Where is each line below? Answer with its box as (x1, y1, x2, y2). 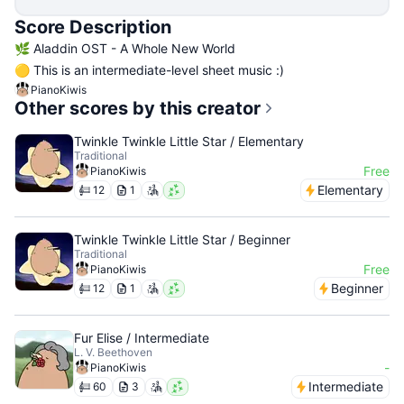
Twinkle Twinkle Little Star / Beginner (74, 232, 290, 247)
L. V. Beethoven (74, 345, 152, 359)
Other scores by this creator (14, 97, 261, 119)
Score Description (14, 16, 171, 38)
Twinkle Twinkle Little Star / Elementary (74, 133, 304, 149)
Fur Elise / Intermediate (74, 330, 209, 345)
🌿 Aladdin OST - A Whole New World (14, 41, 235, 56)
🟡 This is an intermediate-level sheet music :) (14, 62, 284, 78)
